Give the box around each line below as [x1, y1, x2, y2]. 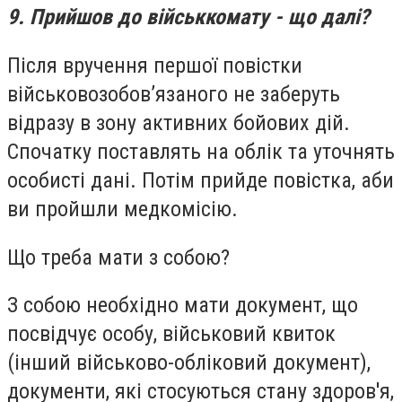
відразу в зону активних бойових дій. [7, 110, 350, 136]
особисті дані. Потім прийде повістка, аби [7, 168, 394, 194]
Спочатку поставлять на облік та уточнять [7, 139, 395, 165]
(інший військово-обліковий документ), [7, 350, 371, 376]
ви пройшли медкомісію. [7, 197, 238, 223]
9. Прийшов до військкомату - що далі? [7, 4, 370, 31]
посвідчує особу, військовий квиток [7, 321, 336, 347]
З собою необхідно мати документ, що [7, 293, 358, 319]
